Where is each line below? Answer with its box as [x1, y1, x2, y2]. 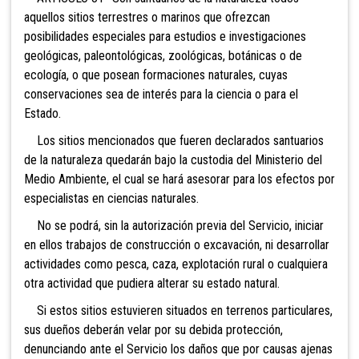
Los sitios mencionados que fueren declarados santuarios [24, 133, 324, 149]
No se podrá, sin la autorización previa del [24, 218, 245, 234]
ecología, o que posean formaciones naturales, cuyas [24, 67, 288, 83]
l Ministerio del [249, 152, 322, 168]
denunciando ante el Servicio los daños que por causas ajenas [24, 341, 333, 357]
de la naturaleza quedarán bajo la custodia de [24, 152, 249, 168]
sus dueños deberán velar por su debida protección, [24, 322, 283, 338]
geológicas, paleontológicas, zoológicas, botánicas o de [24, 48, 302, 64]
